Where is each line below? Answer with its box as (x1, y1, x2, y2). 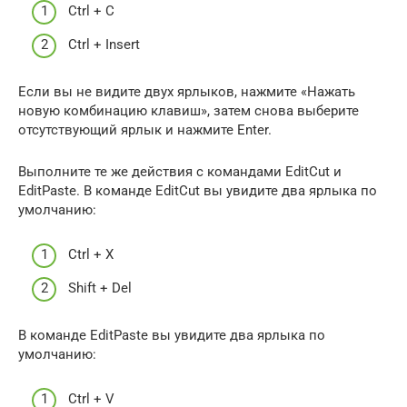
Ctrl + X (68, 245, 114, 263)
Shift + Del (68, 280, 132, 296)
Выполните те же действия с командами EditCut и (18, 164, 342, 180)
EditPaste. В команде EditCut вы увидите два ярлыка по (18, 183, 377, 199)
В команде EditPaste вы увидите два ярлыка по (18, 327, 325, 343)
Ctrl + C (68, 2, 114, 19)
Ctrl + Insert (68, 36, 140, 53)
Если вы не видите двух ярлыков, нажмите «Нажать (18, 84, 355, 100)
